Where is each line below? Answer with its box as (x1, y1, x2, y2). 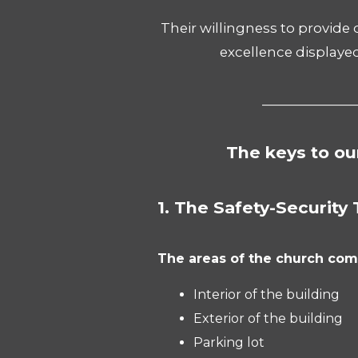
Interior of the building (193, 287, 340, 302)
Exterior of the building (193, 311, 343, 326)
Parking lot (193, 335, 265, 350)
